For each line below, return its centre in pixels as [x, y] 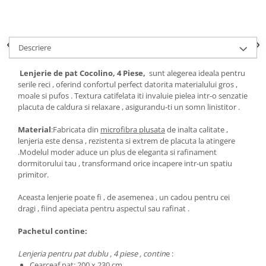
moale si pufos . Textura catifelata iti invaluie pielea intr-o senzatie [133, 96]
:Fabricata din [76, 130]
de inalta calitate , [197, 130]
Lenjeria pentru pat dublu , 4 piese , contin [92, 254]
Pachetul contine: [53, 231]
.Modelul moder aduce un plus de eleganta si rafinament [117, 152]
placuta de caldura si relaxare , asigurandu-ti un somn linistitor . [129, 107]
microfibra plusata [133, 130]
